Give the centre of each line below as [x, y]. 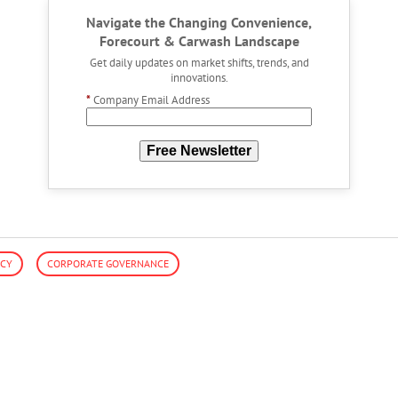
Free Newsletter [199, 151]
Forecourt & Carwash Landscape [199, 41]
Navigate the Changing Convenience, [199, 23]
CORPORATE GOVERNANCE [108, 263]
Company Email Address [151, 100]
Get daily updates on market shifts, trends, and [199, 63]
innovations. [199, 78]
